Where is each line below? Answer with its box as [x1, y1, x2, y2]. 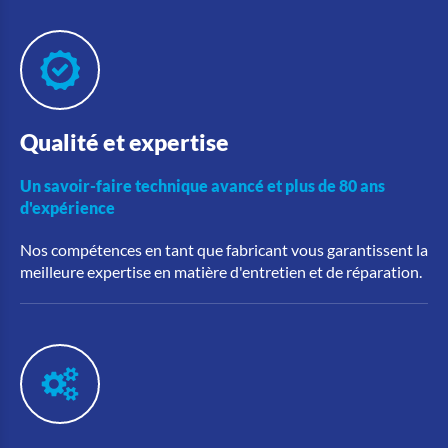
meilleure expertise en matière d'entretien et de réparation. [20, 261, 422, 281]
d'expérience [20, 197, 115, 217]
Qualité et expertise [20, 127, 229, 156]
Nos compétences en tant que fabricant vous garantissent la [20, 239, 428, 259]
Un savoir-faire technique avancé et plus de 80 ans [20, 175, 385, 195]
